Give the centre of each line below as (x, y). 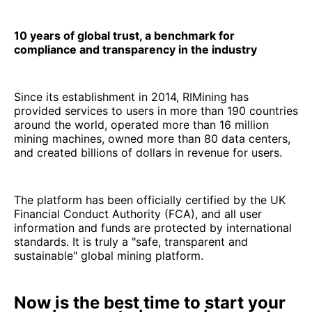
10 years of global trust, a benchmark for (124, 35)
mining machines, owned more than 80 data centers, (152, 138)
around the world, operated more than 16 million (141, 124)
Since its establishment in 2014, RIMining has (131, 96)
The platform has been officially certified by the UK (150, 200)
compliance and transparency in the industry (135, 49)
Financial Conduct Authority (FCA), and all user (138, 213)
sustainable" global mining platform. (109, 255)
